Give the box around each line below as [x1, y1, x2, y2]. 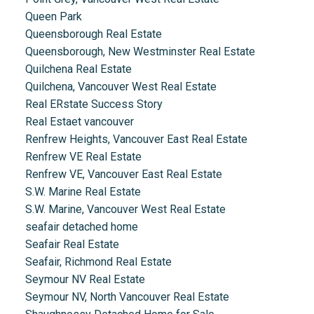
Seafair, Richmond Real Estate [25, 255, 172, 269]
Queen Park [25, 10, 82, 24]
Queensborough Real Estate [25, 27, 162, 41]
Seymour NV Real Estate [25, 273, 145, 287]
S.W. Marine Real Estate [25, 185, 141, 199]
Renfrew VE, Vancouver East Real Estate [25, 168, 222, 182]
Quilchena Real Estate [25, 62, 132, 76]
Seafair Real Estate [25, 238, 119, 252]
